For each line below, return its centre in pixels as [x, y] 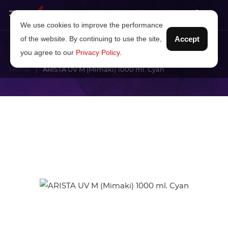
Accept [187, 39]
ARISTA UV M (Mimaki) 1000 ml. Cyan [104, 69]
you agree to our [48, 52]
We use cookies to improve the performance [92, 25]
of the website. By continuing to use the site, [91, 39]
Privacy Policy [98, 52]
